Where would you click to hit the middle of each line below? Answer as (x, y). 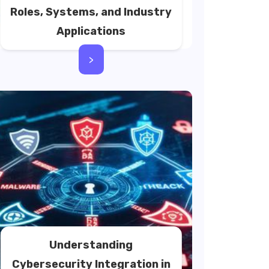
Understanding (91, 245)
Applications (91, 31)
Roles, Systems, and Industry (91, 12)
